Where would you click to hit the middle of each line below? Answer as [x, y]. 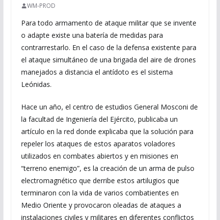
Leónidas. [36, 84]
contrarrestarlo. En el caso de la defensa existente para [109, 47]
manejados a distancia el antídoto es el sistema [97, 72]
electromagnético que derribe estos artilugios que [100, 180]
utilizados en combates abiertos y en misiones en [99, 156]
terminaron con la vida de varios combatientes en [100, 193]
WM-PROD [41, 6]
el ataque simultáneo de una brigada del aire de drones [108, 60]
